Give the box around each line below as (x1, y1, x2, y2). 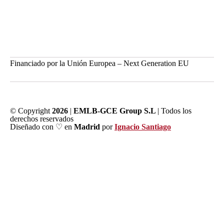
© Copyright (10, 106, 52, 115)
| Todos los (157, 106, 191, 115)
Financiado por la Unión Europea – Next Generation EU (10, 58, 189, 67)
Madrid (74, 122, 100, 131)
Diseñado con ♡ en (10, 122, 74, 131)
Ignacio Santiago (114, 122, 171, 131)
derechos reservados (10, 114, 73, 123)
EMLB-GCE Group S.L (73, 106, 157, 115)
